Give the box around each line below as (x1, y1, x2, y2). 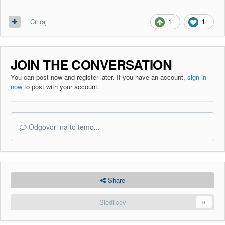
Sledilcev (99, 197, 126, 207)
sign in (187, 72, 206, 82)
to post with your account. (22, 82, 99, 92)
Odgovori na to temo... (27, 122, 100, 132)
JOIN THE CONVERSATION (11, 55, 172, 74)
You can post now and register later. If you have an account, (11, 72, 187, 82)
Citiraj (30, 17, 47, 27)
